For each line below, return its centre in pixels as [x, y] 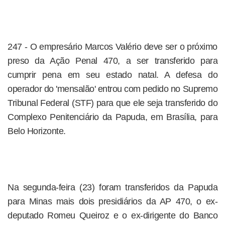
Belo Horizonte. [37, 131]
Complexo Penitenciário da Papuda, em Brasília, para [113, 117]
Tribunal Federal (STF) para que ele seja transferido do [113, 103]
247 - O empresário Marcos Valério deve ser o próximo [113, 47]
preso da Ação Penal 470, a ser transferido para [113, 61]
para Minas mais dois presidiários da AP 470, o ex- [113, 201]
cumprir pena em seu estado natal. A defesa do [113, 75]
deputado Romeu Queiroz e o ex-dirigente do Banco [113, 215]
